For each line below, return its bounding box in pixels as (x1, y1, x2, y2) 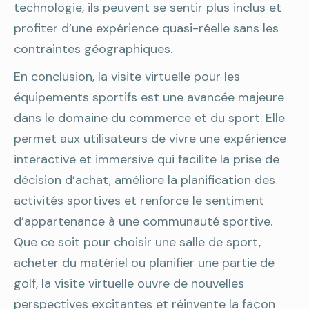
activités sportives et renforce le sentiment (14, 192, 264, 209)
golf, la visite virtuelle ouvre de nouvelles (14, 275, 244, 292)
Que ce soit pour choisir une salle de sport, (14, 234, 261, 250)
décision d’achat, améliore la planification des (14, 172, 275, 188)
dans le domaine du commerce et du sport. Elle (14, 110, 285, 126)
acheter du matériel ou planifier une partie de (14, 255, 275, 271)
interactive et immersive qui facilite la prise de (14, 151, 279, 168)
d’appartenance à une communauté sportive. (14, 213, 272, 230)
